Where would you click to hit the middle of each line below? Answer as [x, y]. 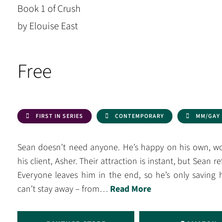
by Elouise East [48, 26]
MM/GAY [208, 116]
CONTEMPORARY [139, 116]
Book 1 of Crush [49, 9]
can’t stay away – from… [64, 189]
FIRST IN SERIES [59, 116]
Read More [131, 189]
